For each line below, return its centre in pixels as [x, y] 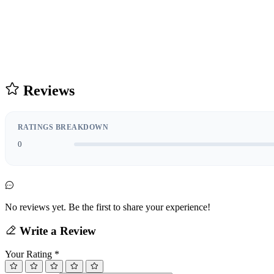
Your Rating [30, 254]
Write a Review [56, 231]
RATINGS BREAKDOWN [63, 127]
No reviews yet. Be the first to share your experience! [108, 207]
